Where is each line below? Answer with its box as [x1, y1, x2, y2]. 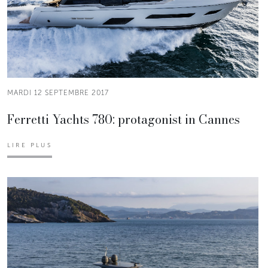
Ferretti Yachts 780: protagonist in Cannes [7, 109, 240, 129]
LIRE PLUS [7, 141, 52, 149]
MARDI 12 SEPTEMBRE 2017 [7, 88, 109, 97]
